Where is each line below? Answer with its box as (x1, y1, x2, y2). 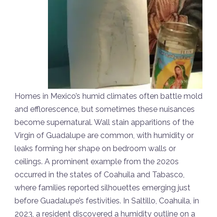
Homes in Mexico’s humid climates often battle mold (15, 92, 202, 101)
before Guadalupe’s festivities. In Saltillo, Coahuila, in (15, 196, 199, 206)
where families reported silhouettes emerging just (15, 183, 190, 193)
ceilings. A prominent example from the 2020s (15, 157, 179, 167)
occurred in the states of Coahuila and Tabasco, (15, 170, 185, 180)
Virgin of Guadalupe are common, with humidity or (15, 131, 194, 140)
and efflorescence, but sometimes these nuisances (15, 105, 195, 114)
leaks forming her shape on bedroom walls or (15, 144, 176, 154)
